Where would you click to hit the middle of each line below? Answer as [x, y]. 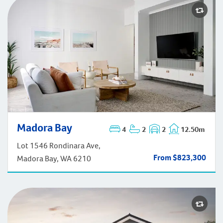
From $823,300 [179, 158]
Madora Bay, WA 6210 [54, 159]
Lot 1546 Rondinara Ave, [59, 146]
